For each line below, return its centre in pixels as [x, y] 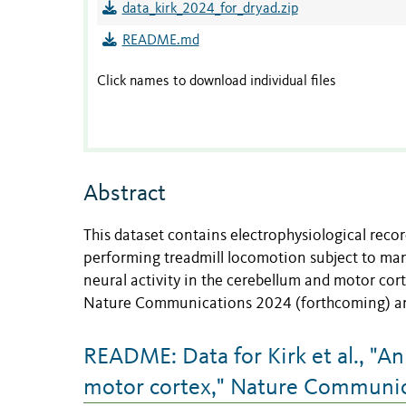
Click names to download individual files [217, 82]
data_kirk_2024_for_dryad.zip [210, 10]
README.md [160, 41]
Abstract [125, 194]
